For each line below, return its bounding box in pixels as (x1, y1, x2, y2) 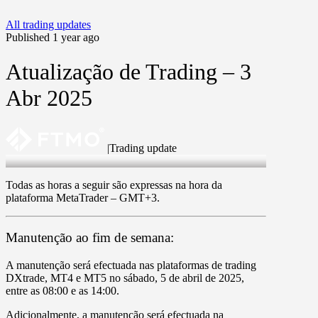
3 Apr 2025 (6, 154, 57, 167)
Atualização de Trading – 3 (6, 59, 251, 85)
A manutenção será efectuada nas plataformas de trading (6, 259, 256, 272)
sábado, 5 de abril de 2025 (124, 272, 241, 285)
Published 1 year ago (6, 31, 99, 43)
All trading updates (6, 18, 91, 31)
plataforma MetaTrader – (6, 191, 116, 204)
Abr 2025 (6, 85, 92, 111)
